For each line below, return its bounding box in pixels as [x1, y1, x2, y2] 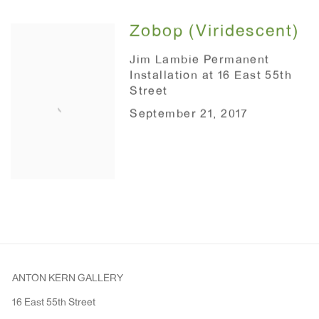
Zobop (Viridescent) [130, 24, 300, 41]
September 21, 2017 [130, 109, 249, 121]
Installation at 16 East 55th [130, 70, 293, 83]
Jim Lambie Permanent [130, 55, 270, 67]
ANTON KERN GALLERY [12, 274, 123, 285]
